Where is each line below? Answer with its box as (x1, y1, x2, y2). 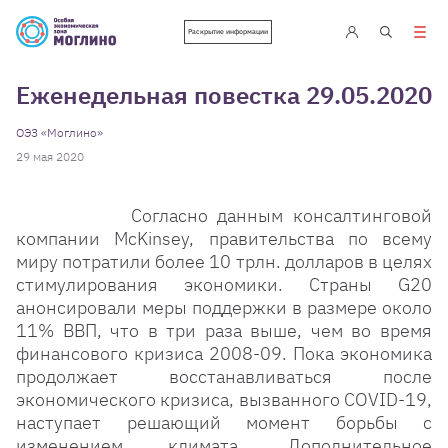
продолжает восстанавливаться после (16, 365, 432, 388)
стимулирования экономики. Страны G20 (16, 273, 432, 296)
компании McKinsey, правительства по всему (16, 227, 432, 250)
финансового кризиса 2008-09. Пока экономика (16, 342, 432, 365)
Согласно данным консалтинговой (16, 204, 432, 227)
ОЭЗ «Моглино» (16, 125, 103, 140)
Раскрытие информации (188, 27, 268, 37)
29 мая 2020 (16, 149, 84, 164)
